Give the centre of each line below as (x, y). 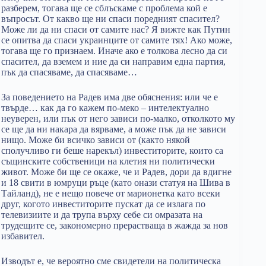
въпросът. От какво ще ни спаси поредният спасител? (110, 19)
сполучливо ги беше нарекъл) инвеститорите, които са (112, 151)
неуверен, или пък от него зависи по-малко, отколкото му (118, 118)
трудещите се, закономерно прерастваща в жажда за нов (115, 225)
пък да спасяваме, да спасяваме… (69, 72)
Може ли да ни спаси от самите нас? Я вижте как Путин (116, 29)
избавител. (23, 236)
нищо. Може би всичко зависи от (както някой (96, 140)
